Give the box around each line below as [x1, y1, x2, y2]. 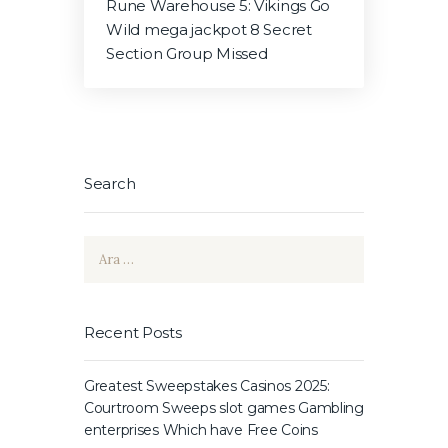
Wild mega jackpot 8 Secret [106, 20, 312, 39]
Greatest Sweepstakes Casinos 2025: [84, 376, 330, 395]
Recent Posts [84, 323, 182, 342]
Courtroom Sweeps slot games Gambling [84, 398, 364, 417]
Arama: [84, 239, 130, 259]
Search [84, 175, 136, 194]
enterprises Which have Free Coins [84, 420, 318, 439]
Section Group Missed [106, 44, 268, 63]
